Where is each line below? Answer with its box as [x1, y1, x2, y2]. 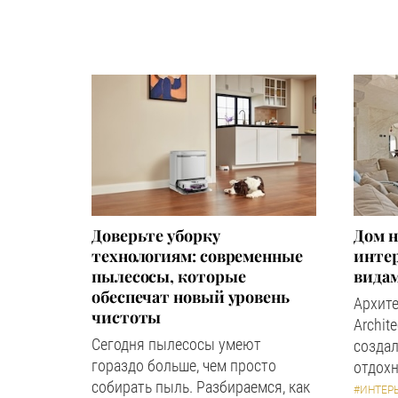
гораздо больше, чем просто [92, 356, 276, 375]
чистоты [92, 306, 162, 328]
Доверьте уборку [92, 225, 220, 246]
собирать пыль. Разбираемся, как [92, 378, 310, 396]
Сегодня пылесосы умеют [92, 335, 261, 354]
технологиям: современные [92, 245, 303, 267]
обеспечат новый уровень [92, 286, 290, 307]
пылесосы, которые [92, 266, 246, 287]
